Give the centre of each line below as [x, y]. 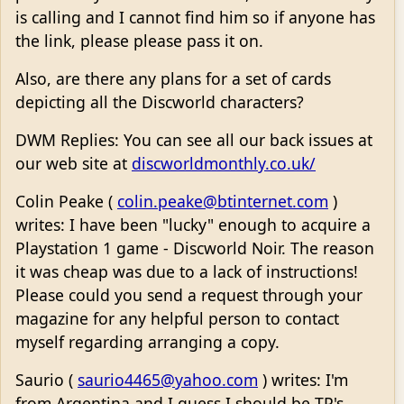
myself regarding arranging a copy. [147, 342]
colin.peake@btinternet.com [223, 202]
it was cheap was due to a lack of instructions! [187, 272]
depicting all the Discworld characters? [160, 102]
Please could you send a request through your [189, 295]
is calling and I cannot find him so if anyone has [195, 18]
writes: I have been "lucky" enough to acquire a [193, 225]
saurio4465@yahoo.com [168, 380]
